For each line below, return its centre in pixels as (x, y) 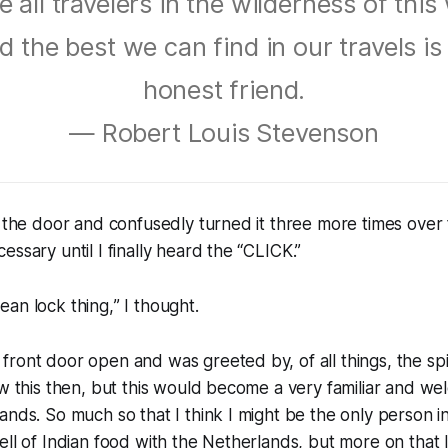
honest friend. (224, 89)
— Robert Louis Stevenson (224, 132)
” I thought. (156, 306)
